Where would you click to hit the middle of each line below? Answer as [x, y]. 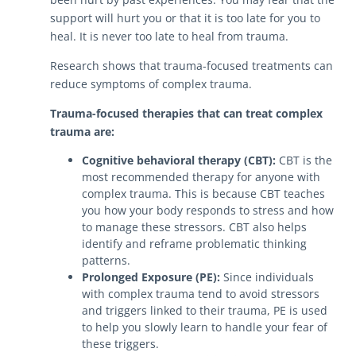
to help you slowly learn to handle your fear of [204, 327]
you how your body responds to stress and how [207, 210]
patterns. [106, 260]
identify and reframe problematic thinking [194, 243]
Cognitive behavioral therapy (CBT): [180, 160]
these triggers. [120, 343]
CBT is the [305, 160]
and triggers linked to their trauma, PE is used [204, 310]
